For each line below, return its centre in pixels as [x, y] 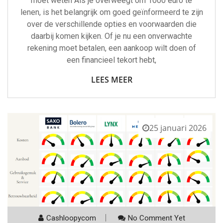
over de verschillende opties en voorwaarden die [111, 24]
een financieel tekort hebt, [111, 60]
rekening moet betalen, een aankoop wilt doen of [111, 48]
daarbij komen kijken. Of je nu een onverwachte [111, 36]
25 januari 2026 [178, 128]
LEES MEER [111, 79]
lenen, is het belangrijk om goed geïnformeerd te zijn [111, 12]
